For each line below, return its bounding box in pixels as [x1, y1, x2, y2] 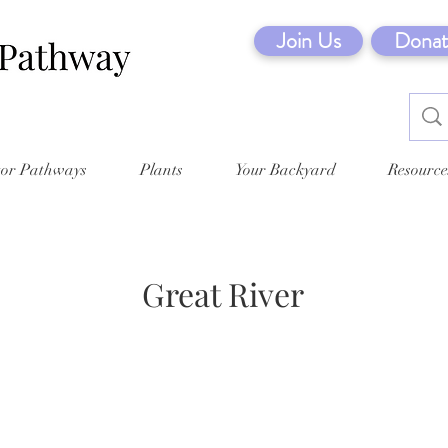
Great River [142, 271, 304, 315]
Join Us [276, 25, 341, 56]
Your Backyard [235, 159, 336, 180]
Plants [139, 159, 183, 180]
